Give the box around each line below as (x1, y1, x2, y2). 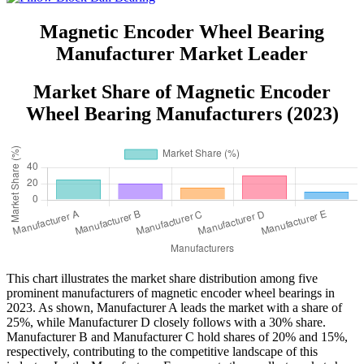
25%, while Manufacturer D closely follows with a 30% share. (6, 314, 326, 329)
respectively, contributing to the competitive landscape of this (6, 344, 318, 358)
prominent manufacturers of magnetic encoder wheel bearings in (6, 285, 335, 300)
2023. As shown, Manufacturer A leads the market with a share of (6, 300, 342, 314)
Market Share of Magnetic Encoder (33, 80, 331, 102)
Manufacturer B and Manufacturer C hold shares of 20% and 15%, (6, 329, 348, 344)
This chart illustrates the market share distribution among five (6, 271, 318, 285)
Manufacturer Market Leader (56, 42, 308, 64)
